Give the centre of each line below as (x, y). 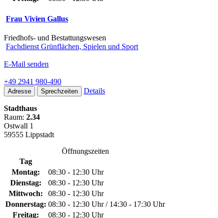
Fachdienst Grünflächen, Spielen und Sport (72, 47)
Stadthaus (20, 109)
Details (94, 91)
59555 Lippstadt (29, 135)
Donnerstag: (26, 204)
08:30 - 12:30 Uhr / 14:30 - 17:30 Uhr (107, 204)
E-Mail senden (26, 64)
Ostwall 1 (19, 126)
